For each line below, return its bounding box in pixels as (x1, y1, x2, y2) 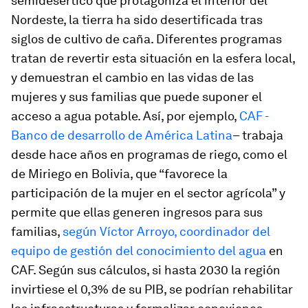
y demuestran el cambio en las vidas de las (11, 70, 254, 85)
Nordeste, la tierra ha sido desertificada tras (11, 12, 263, 27)
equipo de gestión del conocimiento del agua (11, 243, 266, 258)
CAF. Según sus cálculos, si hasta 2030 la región (11, 263, 280, 277)
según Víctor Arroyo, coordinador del (63, 224, 270, 239)
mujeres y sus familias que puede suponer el (11, 89, 262, 104)
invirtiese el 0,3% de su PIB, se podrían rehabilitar (11, 282, 293, 296)
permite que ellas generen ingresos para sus (11, 205, 263, 219)
